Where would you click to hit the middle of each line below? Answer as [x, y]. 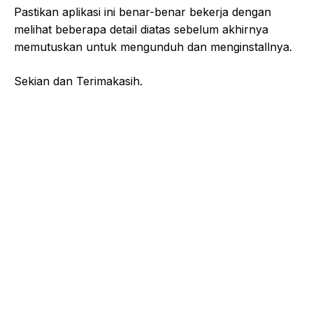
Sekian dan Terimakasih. [78, 81]
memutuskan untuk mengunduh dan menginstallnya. [153, 46]
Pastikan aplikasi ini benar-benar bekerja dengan [143, 12]
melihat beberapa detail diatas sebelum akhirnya [141, 29]
